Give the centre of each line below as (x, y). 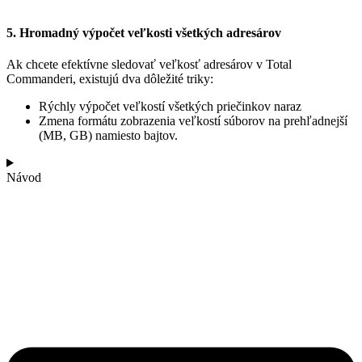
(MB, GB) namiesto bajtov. (108, 135)
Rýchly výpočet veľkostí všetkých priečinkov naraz (170, 106)
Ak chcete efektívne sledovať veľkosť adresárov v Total (149, 64)
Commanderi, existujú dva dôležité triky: (110, 78)
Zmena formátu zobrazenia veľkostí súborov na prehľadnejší (193, 120)
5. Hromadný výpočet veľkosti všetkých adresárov (144, 32)
